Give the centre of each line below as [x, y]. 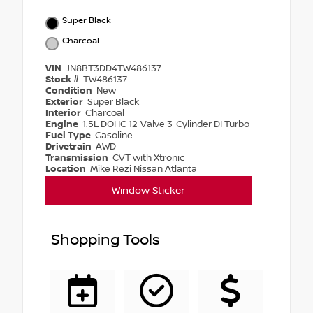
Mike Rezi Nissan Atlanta [144, 169]
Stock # [63, 79]
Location [67, 169]
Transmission [78, 158]
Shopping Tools [105, 240]
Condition [70, 90]
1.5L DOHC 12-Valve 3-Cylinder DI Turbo [166, 124]
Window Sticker [148, 190]
